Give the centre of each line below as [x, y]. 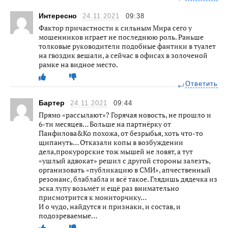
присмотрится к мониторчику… [93, 197]
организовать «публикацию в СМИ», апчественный [125, 170]
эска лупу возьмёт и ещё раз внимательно [109, 188]
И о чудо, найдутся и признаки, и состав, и [110, 207]
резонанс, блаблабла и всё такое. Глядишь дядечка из [128, 179]
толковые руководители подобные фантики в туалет [127, 46]
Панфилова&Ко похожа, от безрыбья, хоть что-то [121, 133]
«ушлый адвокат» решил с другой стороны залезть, [124, 161]
